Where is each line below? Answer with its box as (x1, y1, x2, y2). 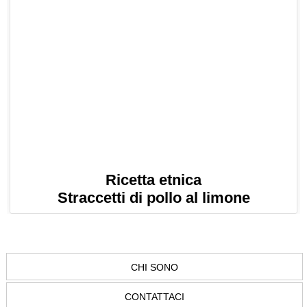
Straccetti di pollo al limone (57, 189, 250, 207)
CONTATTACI (125, 291, 184, 303)
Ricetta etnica (106, 171, 201, 189)
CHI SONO (131, 262, 178, 273)
